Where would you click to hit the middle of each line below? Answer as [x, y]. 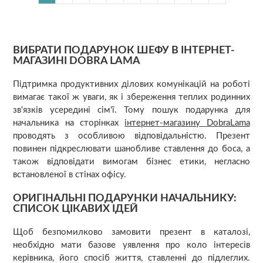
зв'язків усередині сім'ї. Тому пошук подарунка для [131, 110]
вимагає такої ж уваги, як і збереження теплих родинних [131, 97]
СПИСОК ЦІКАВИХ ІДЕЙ [76, 209]
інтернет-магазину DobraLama [187, 123]
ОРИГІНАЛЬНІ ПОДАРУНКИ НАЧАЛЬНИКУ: [125, 198]
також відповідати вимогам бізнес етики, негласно [131, 161]
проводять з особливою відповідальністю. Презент [131, 136]
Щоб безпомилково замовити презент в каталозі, [131, 232]
